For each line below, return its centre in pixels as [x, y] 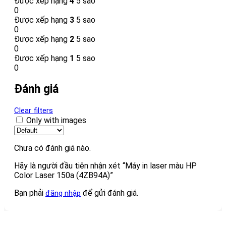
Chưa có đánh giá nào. [52, 148]
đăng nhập [63, 193]
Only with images [56, 120]
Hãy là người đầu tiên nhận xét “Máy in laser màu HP [105, 165]
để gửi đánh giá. [109, 193]
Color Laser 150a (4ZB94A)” [64, 175]
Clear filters [34, 110]
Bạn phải [30, 193]
